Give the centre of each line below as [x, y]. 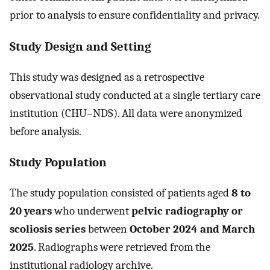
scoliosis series [48, 229]
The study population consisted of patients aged [121, 193]
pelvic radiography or [187, 211]
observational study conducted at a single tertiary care [135, 95]
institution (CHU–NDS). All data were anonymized [126, 113]
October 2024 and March [192, 229]
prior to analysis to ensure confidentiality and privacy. [135, 15]
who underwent [92, 211]
